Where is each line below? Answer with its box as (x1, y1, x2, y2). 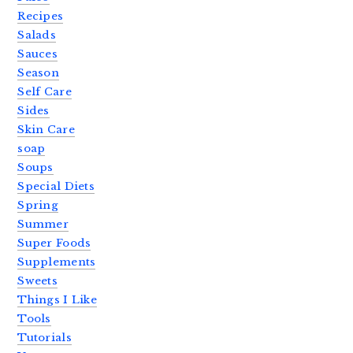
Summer (17, 217, 69, 231)
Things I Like (17, 292, 97, 307)
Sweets (17, 273, 58, 288)
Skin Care (17, 122, 75, 136)
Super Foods (17, 236, 91, 250)
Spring (17, 198, 59, 212)
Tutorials (17, 330, 72, 344)
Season (17, 65, 60, 80)
